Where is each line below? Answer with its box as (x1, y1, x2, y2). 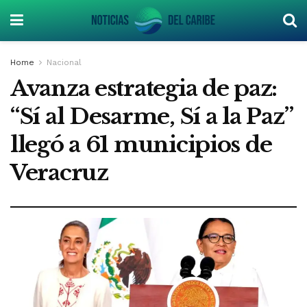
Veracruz (10, 159, 108, 186)
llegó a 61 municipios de (10, 131, 272, 158)
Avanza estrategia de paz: (10, 75, 277, 102)
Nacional (47, 58, 82, 67)
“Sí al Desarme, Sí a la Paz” (10, 103, 293, 130)
